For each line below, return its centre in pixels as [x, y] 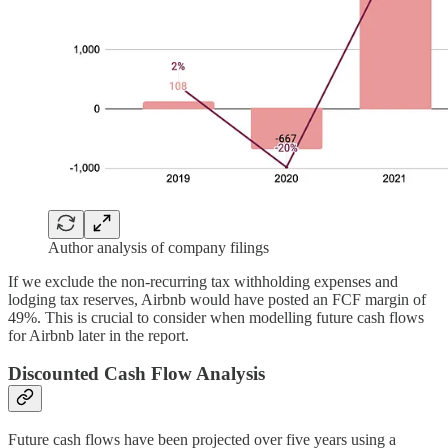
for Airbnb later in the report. [98, 335]
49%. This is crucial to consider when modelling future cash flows [216, 317]
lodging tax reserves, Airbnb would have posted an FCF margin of [217, 299]
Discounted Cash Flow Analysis [136, 374]
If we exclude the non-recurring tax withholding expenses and [203, 281]
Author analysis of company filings [158, 247]
